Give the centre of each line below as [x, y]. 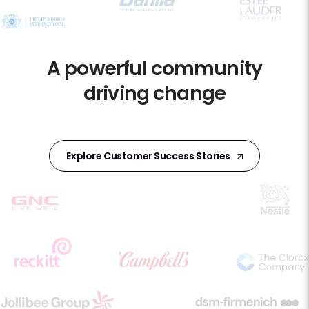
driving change [154, 93]
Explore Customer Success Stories [149, 156]
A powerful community [154, 69]
